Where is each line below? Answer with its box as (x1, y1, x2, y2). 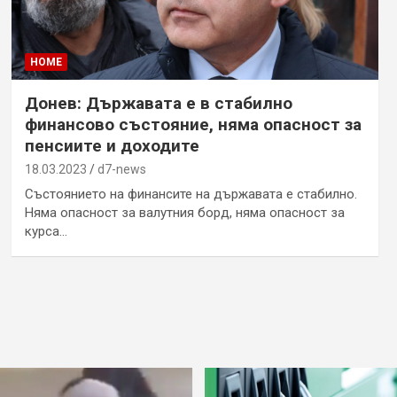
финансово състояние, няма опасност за (24, 113, 362, 135)
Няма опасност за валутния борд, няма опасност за (24, 204, 345, 221)
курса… (24, 222, 67, 239)
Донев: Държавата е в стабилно (24, 92, 292, 113)
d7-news (97, 161, 146, 176)
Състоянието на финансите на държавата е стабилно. (24, 185, 357, 202)
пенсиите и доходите (24, 135, 199, 156)
